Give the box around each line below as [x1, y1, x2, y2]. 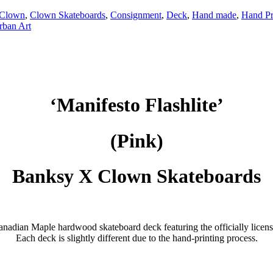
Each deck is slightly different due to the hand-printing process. [15, 232, 258, 243]
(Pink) [110, 129, 163, 152]
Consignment [110, 9, 161, 20]
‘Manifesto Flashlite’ [49, 94, 224, 116]
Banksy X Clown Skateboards [12, 165, 261, 188]
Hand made [192, 9, 236, 20]
